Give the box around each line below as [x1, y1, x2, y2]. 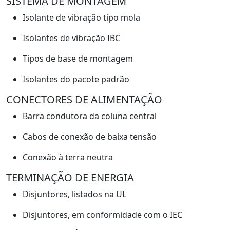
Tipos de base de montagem [23, 52, 133, 64]
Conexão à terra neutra [23, 151, 113, 163]
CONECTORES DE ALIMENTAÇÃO [6, 92, 162, 106]
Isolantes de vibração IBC [23, 32, 120, 44]
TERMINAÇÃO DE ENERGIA [6, 170, 134, 184]
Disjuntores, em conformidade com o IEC [23, 208, 182, 220]
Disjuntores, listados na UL [23, 188, 126, 200]
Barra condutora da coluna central [23, 110, 157, 122]
